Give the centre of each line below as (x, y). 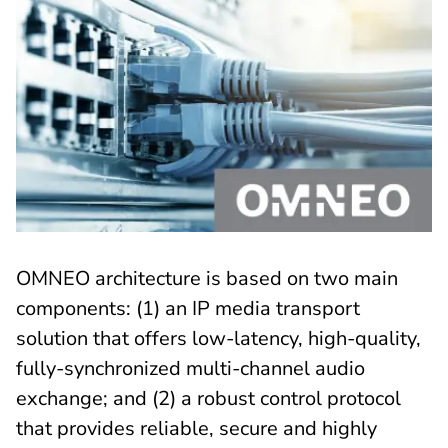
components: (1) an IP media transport (188, 308)
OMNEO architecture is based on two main (207, 278)
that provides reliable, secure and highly (196, 428)
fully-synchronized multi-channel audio (190, 368)
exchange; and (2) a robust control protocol (208, 398)
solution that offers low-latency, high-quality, (218, 338)
